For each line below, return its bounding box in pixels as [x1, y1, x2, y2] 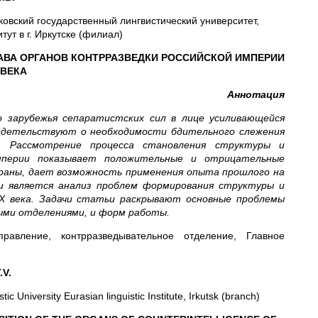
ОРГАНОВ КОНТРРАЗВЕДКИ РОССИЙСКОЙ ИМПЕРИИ [19, 52, 285, 63]
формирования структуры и [143, 180, 285, 191]
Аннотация [227, 89, 285, 100]
